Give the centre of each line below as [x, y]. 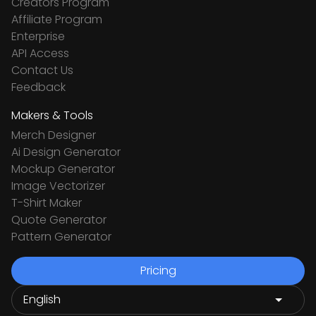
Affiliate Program [57, 19]
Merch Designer [54, 135]
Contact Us [42, 70]
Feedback [38, 87]
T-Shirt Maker [47, 203]
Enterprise [38, 36]
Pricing [158, 271]
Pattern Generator [61, 237]
